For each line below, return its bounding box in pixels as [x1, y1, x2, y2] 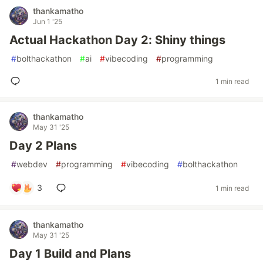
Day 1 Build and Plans [9, 247, 131, 261]
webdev [16, 159, 48, 169]
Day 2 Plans [9, 139, 77, 153]
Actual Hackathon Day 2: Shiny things [9, 33, 225, 47]
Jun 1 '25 [33, 17, 62, 26]
